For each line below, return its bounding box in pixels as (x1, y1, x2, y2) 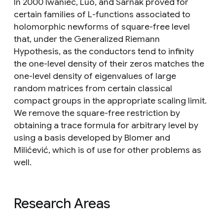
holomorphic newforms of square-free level (14, 21, 190, 32)
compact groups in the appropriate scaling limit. (14, 95, 207, 106)
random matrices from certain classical (14, 83, 172, 94)
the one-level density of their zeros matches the (14, 58, 204, 69)
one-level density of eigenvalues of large (14, 71, 176, 81)
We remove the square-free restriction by (14, 108, 180, 118)
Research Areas (14, 195, 110, 212)
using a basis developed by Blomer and (14, 132, 170, 143)
